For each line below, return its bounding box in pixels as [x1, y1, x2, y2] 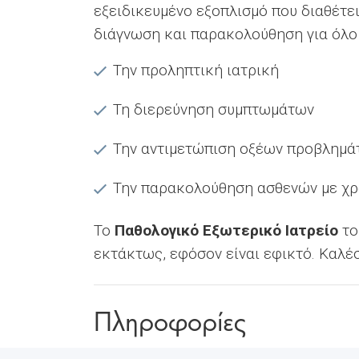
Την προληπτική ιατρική [113, 60, 279, 79]
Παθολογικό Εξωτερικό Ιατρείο [115, 220, 338, 240]
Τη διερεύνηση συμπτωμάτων [113, 99, 314, 119]
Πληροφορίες [94, 298, 246, 340]
